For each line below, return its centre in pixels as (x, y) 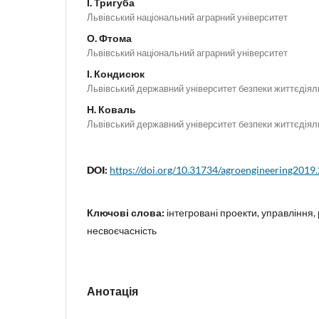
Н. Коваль (111, 109)
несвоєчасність (122, 230)
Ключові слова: (127, 212)
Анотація (113, 291)
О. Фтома (109, 38)
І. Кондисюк (116, 73)
